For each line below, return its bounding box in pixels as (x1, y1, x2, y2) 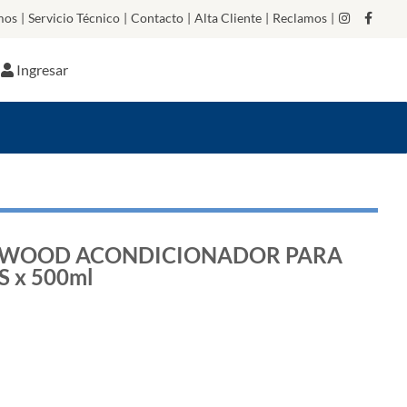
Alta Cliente (194, 10, 262, 25)
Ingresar (16, 61, 69, 78)
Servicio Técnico (28, 10, 120, 25)
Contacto (131, 10, 184, 25)
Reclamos (273, 10, 327, 25)
